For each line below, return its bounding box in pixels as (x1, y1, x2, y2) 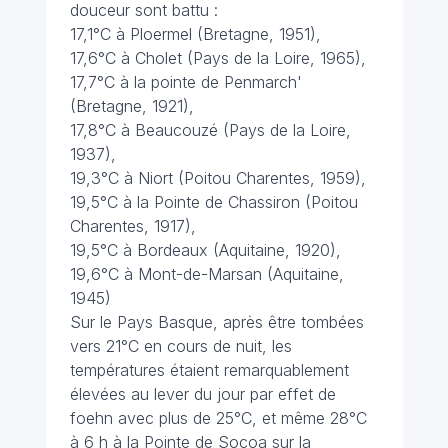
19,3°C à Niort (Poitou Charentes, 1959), (69, 168, 366, 188)
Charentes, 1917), (69, 216, 201, 236)
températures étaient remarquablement (69, 360, 349, 380)
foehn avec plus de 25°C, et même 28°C (69, 408, 367, 428)
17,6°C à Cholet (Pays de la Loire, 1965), (69, 48, 366, 68)
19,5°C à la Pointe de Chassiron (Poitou (69, 192, 358, 212)
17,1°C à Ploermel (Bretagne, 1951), (69, 24, 326, 44)
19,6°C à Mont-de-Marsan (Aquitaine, (69, 264, 344, 284)
